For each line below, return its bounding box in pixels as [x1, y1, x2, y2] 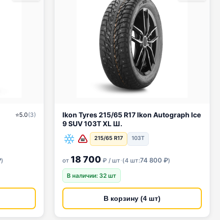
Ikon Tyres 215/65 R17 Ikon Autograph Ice [62, 110, 124, 119]
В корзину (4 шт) [104, 194, 161, 202]
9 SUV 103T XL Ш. [62, 119, 122, 128]
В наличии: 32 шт [67, 172, 116, 179]
